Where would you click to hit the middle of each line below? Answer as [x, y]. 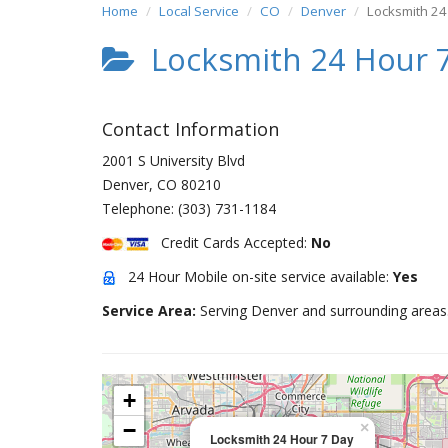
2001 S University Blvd [173, 160]
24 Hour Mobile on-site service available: [254, 276]
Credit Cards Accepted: [230, 242]
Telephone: [140, 208]
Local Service [199, 11]
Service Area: [151, 310]
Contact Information [190, 129]
